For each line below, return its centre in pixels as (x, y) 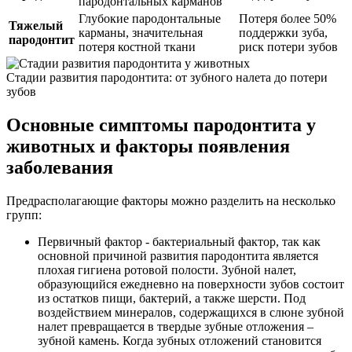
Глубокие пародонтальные (150, 18)
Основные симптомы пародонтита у (161, 125)
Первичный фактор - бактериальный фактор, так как (179, 241)
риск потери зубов (288, 46)
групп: (24, 214)
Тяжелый (36, 25)
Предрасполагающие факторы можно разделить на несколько (171, 200)
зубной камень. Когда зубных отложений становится (180, 340)
